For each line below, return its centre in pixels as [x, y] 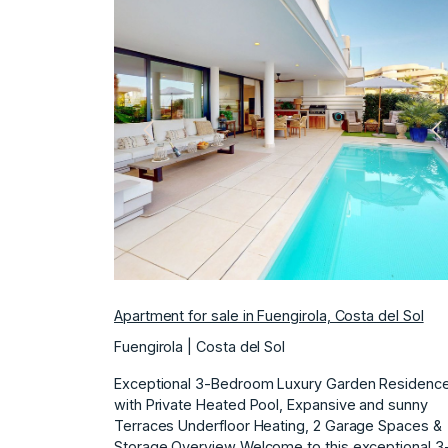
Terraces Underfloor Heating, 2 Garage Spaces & [278, 425]
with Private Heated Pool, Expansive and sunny [271, 404]
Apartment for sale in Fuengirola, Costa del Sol [269, 315]
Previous [172, 139]
